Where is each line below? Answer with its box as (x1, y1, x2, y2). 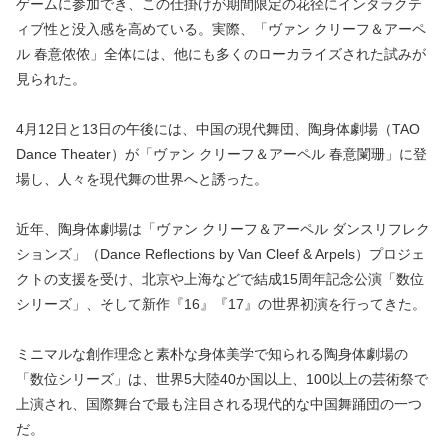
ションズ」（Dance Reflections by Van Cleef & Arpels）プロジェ (16, 246, 425, 263)
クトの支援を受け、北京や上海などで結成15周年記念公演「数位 (16, 271, 424, 288)
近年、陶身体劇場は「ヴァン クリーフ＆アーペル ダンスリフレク (16, 221, 430, 238)
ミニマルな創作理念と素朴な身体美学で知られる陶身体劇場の (16, 346, 408, 363)
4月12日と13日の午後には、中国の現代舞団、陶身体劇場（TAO (16, 120, 420, 137)
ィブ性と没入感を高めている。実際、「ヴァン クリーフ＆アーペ (16, 20, 426, 37)
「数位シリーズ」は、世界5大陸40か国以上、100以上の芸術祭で (16, 371, 428, 388)
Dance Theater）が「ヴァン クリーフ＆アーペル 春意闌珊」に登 (16, 145, 427, 162)
